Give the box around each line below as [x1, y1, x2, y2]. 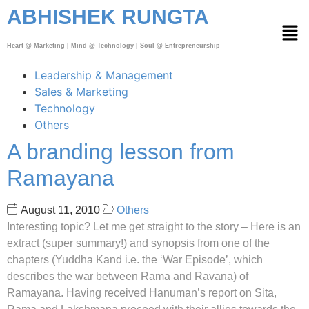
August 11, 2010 [21, 204, 100, 217]
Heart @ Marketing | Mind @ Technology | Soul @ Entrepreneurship [7, 42, 220, 49]
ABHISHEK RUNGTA [7, 6, 209, 28]
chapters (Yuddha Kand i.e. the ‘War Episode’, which [7, 254, 263, 266]
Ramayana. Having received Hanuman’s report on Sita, [7, 287, 277, 299]
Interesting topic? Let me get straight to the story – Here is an [7, 221, 301, 233]
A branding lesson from [7, 139, 235, 165]
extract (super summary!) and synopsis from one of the [7, 237, 270, 250]
